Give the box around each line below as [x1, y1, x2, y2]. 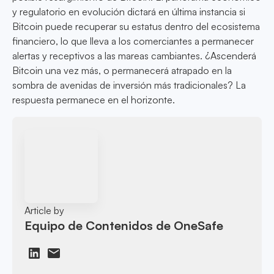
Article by [24, 204, 65, 217]
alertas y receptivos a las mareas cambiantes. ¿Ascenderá [12, 50, 256, 62]
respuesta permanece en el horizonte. [12, 94, 175, 106]
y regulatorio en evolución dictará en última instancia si [12, 6, 245, 18]
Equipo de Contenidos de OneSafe [24, 217, 224, 233]
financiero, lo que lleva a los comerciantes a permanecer [12, 35, 254, 48]
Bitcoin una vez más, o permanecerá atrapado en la [12, 64, 232, 77]
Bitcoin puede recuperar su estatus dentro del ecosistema [12, 20, 260, 33]
